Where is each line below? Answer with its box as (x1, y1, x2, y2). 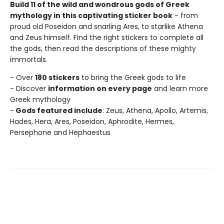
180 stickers (35, 72, 79, 82)
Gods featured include (14, 105, 102, 115)
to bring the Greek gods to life (79, 72, 186, 82)
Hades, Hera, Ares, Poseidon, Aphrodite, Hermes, (10, 116, 174, 126)
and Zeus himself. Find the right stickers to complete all (10, 32, 203, 42)
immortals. (10, 54, 47, 64)
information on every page (48, 83, 152, 93)
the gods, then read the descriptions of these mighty (10, 43, 196, 53)
